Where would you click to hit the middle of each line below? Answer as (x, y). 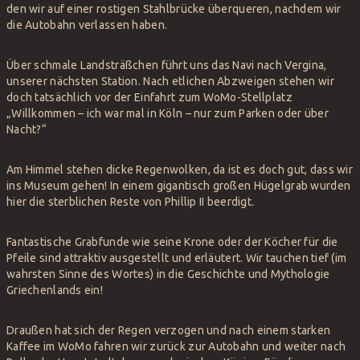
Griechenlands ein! (55, 290)
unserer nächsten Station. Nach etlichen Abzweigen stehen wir (170, 81)
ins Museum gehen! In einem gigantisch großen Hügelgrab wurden (179, 185)
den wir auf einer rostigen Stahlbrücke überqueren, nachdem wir (174, 8)
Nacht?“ (27, 129)
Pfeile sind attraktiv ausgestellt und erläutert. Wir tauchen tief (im (177, 258)
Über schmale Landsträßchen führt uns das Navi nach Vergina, (167, 65)
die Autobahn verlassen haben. (87, 25)
